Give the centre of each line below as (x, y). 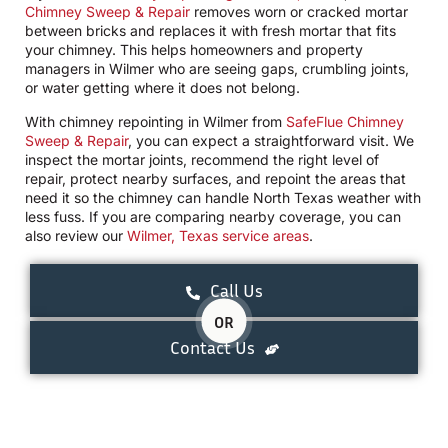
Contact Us (212, 347)
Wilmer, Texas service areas (218, 235)
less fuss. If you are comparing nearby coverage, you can (213, 216)
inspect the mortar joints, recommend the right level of (202, 159)
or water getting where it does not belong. (162, 88)
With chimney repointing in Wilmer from (155, 121)
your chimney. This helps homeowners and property (194, 50)
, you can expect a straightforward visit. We (271, 140)
